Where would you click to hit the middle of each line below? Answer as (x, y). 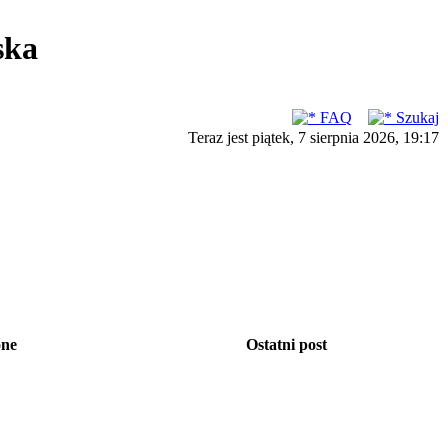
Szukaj (415, 117)
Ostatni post (286, 344)
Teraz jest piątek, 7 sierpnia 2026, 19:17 (313, 137)
